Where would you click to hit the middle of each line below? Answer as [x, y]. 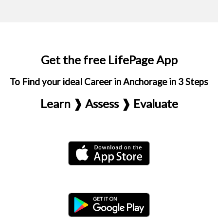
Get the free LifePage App [109, 60]
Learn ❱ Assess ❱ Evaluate [109, 103]
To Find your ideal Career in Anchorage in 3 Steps [109, 82]
